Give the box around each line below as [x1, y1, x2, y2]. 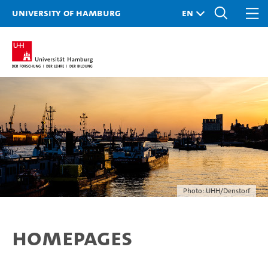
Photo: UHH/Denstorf [183, 186, 250, 196]
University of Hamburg [12, 6, 121, 19]
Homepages [12, 222, 132, 253]
